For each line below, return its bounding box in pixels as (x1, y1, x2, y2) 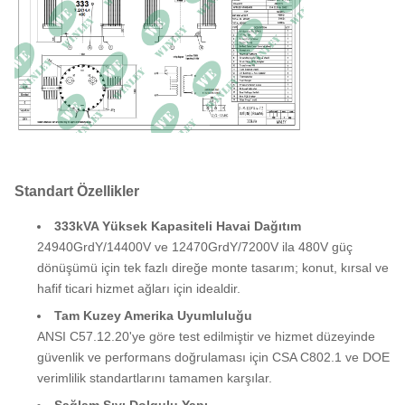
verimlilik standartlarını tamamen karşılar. (37, 370, 272, 385)
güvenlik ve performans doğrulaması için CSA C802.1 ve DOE (37, 349, 390, 364)
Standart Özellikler (14, 183, 139, 199)
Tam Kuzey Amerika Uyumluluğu (54, 307, 252, 323)
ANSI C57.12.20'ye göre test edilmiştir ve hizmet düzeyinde (37, 328, 375, 344)
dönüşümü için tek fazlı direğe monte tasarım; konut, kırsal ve (37, 259, 389, 275)
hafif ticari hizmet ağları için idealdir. (37, 280, 240, 296)
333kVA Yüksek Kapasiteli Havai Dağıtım (54, 218, 301, 233)
